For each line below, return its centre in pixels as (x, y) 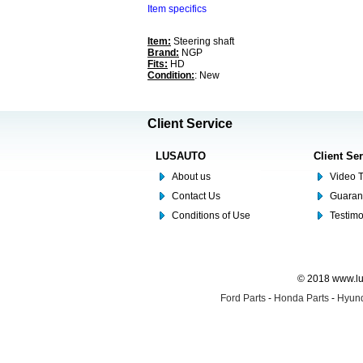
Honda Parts (301, 298)
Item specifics (177, 9)
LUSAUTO (181, 156)
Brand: (163, 53)
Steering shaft (203, 41)
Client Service (190, 124)
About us (191, 177)
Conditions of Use (211, 216)
